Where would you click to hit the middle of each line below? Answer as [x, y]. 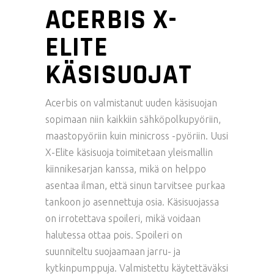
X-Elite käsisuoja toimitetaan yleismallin [129, 152]
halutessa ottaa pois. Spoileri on [114, 235]
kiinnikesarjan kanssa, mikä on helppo [126, 169]
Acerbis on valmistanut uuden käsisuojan [131, 103]
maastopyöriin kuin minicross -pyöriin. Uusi [137, 136]
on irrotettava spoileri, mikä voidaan [123, 218]
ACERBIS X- [112, 20]
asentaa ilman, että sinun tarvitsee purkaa [135, 185]
